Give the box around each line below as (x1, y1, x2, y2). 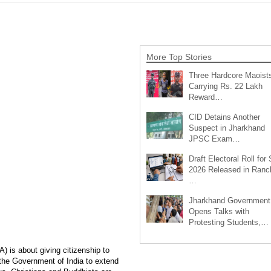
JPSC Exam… (188, 134, 240, 143)
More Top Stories (146, 51, 212, 62)
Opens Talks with (188, 206, 249, 216)
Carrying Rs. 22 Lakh (188, 81, 263, 91)
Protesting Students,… (188, 217, 269, 227)
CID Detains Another (188, 112, 260, 122)
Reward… (188, 92, 223, 102)
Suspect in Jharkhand (188, 123, 265, 132)
